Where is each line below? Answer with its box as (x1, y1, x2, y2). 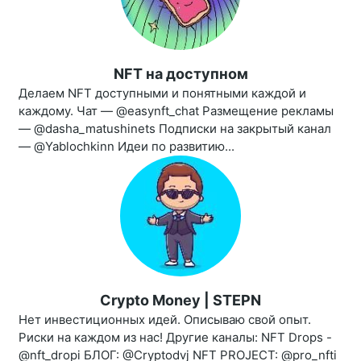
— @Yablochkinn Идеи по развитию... (19, 139, 234, 155)
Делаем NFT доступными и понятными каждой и (19, 85, 306, 102)
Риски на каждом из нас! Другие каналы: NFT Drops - (19, 330, 332, 346)
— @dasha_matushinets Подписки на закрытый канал (19, 121, 331, 137)
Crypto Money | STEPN (100, 292, 261, 309)
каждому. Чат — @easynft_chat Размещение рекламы (19, 103, 334, 119)
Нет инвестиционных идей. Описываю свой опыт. (19, 312, 311, 328)
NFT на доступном (113, 65, 248, 83)
